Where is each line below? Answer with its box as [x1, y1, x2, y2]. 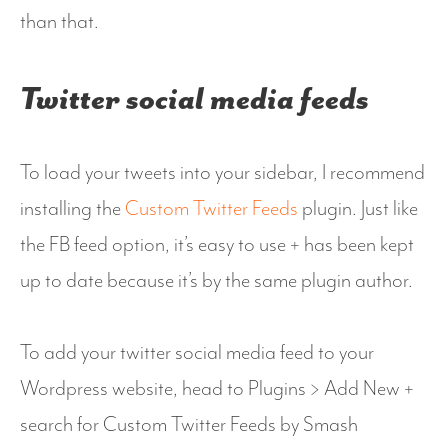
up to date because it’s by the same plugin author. [20, 269, 413, 294]
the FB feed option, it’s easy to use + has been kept [20, 233, 414, 258]
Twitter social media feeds [20, 82, 369, 119]
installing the [20, 197, 125, 222]
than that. [20, 10, 99, 35]
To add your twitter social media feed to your [20, 341, 374, 366]
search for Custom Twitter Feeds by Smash [20, 413, 358, 438]
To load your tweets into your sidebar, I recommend [20, 161, 425, 186]
